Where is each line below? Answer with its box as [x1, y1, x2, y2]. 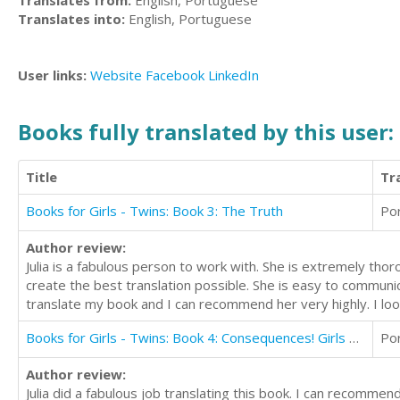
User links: [18, 66, 90, 84]
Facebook [146, 66, 204, 84]
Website [90, 66, 142, 84]
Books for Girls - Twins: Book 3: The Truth [26, 202, 283, 220]
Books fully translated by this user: [18, 116, 394, 146]
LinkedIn [208, 66, 259, 84]
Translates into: [18, 10, 125, 28]
